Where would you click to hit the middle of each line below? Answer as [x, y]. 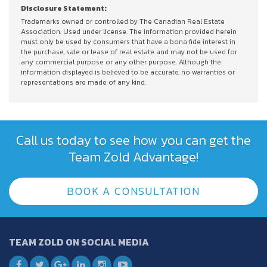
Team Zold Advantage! [133, 157]
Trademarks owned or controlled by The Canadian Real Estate [123, 21]
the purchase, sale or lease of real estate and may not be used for [129, 52]
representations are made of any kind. [83, 82]
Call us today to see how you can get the [133, 140]
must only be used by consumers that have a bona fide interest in [128, 41]
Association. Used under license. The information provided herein [129, 31]
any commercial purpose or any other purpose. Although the [121, 62]
